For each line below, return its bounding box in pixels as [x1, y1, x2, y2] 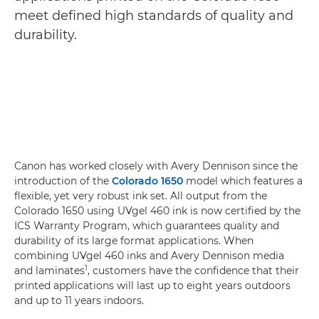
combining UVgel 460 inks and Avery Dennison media [14, 249, 284, 262]
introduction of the [14, 174, 112, 187]
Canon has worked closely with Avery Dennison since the [14, 159, 298, 172]
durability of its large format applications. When [14, 234, 253, 247]
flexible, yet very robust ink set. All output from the [14, 189, 267, 202]
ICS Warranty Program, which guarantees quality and [14, 219, 279, 232]
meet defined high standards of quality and [14, 8, 293, 23]
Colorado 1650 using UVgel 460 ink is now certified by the [14, 204, 300, 217]
